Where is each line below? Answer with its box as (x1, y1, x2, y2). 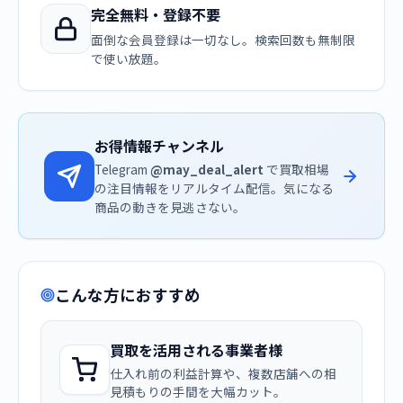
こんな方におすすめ (55, 283, 201, 306)
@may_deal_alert (150, 160, 264, 178)
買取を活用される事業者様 (110, 339, 282, 361)
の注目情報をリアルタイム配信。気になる (94, 179, 334, 197)
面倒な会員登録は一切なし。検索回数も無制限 (91, 31, 355, 49)
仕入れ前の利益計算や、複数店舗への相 (110, 364, 336, 382)
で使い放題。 (91, 49, 166, 67)
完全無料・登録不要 (91, 4, 220, 25)
